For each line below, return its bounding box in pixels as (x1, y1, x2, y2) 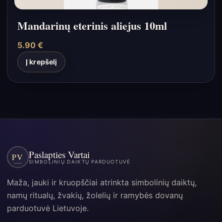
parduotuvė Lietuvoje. (7, 203, 89, 213)
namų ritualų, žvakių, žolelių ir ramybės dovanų (7, 190, 183, 200)
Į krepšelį (26, 57, 57, 66)
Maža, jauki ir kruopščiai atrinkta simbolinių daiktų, (7, 177, 197, 187)
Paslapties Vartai (29, 148, 90, 161)
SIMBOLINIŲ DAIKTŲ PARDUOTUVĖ (29, 158, 131, 165)
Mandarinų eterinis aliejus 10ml (17, 17, 167, 34)
